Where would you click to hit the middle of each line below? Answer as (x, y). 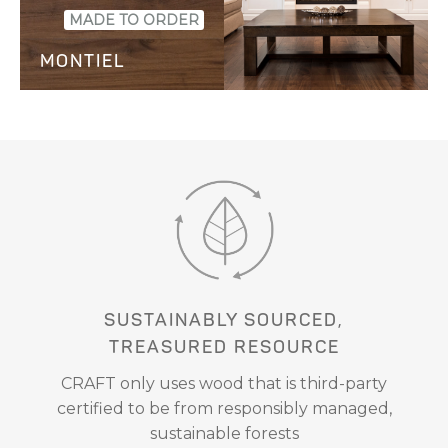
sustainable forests (224, 434)
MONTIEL (82, 60)
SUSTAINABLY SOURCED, (224, 320)
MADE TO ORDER (134, 19)
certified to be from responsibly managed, (224, 409)
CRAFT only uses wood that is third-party (224, 384)
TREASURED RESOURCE (224, 347)
